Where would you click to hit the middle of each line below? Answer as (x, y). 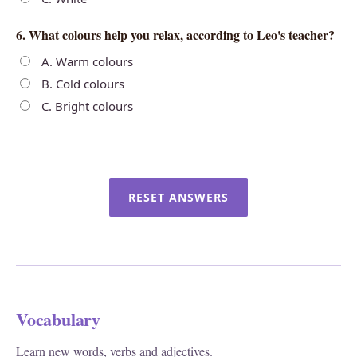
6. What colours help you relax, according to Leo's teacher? (175, 35)
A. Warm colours (86, 61)
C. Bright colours (86, 106)
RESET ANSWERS (178, 197)
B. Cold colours (81, 84)
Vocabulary (58, 319)
